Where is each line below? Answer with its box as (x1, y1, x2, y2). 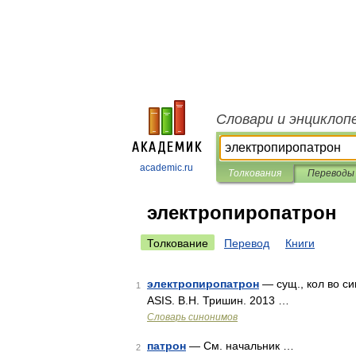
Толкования (228, 168, 281, 179)
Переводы (307, 168, 354, 179)
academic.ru (140, 162, 193, 173)
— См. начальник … (186, 339, 294, 352)
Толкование (147, 237, 208, 250)
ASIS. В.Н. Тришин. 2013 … (147, 294, 289, 307)
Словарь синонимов (147, 311, 238, 323)
